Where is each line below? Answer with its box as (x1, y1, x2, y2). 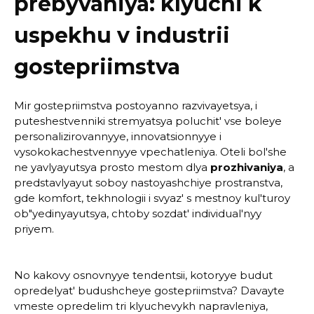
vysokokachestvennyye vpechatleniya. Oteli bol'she (14, 145, 287, 158)
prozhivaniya (210, 161, 283, 174)
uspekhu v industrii (14, 22, 230, 48)
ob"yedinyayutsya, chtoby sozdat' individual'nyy (14, 207, 261, 220)
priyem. (14, 222, 54, 235)
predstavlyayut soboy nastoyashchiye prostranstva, (14, 176, 282, 189)
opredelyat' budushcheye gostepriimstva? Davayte (14, 284, 285, 297)
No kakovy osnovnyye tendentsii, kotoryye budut (14, 268, 273, 282)
